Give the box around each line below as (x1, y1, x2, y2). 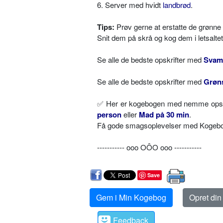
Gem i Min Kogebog (96, 192, 166, 203)
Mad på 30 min (139, 109, 189, 120)
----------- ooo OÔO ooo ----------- (97, 142, 202, 152)
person (97, 109, 121, 120)
